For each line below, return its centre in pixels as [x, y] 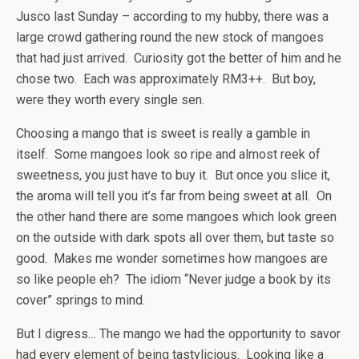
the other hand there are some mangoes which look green [176, 216]
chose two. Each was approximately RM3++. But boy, [166, 79]
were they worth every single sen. [110, 99]
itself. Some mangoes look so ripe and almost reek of [168, 154]
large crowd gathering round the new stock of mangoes [170, 37]
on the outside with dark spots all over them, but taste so [175, 237]
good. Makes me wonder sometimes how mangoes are [172, 258]
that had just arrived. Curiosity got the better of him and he [179, 58]
